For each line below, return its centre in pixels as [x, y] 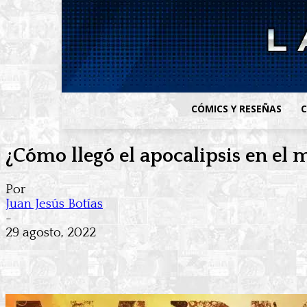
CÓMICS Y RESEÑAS [237, 109]
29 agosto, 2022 [51, 233]
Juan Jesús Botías [54, 204]
